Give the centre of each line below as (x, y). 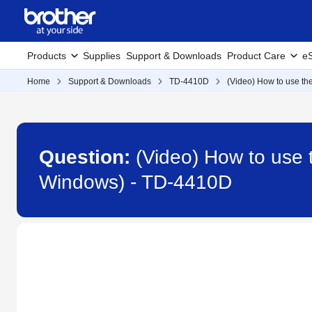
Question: (87, 157)
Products (47, 56)
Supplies (102, 56)
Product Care (256, 56)
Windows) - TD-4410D (135, 182)
